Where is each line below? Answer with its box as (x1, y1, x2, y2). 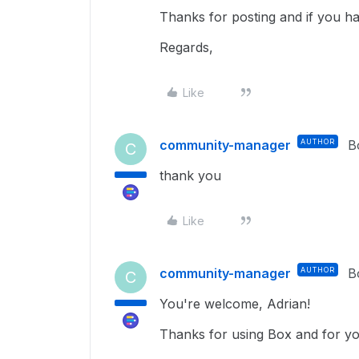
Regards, (159, 39, 213, 55)
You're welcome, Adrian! (159, 296, 310, 312)
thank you (159, 167, 221, 184)
